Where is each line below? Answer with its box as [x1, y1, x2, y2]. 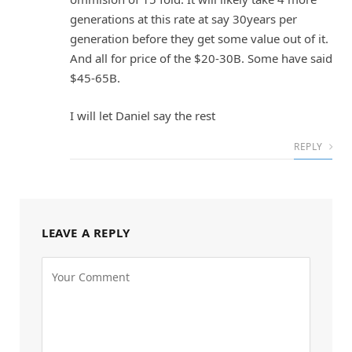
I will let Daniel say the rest [70, 107, 215, 123]
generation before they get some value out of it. [70, 31, 328, 47]
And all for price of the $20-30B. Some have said [70, 50, 332, 67]
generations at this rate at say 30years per [70, 11, 297, 27]
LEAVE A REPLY [42, 224, 130, 240]
